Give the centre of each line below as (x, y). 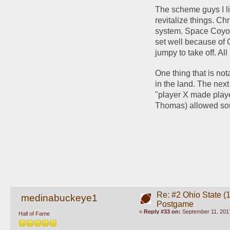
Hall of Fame (34, 214)
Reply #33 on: (162, 211)
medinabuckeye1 (59, 198)
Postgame (175, 204)
